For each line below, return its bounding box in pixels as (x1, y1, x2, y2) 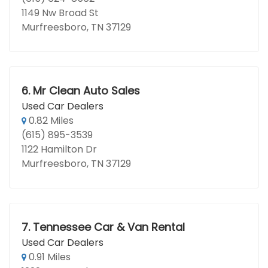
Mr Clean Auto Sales (32, 83, 140, 98)
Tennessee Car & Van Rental (32, 220, 185, 234)
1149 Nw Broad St (22, 6, 99, 20)
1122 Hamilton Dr (22, 142, 97, 156)
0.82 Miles (26, 114, 74, 127)
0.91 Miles (26, 250, 71, 264)
